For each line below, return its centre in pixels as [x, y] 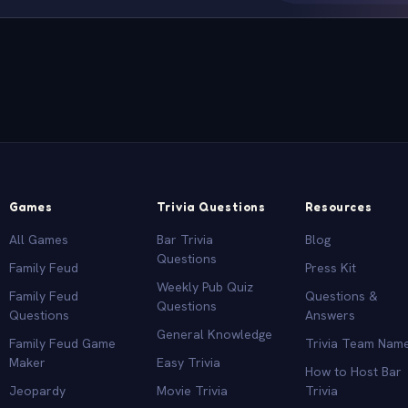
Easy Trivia [189, 362]
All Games [38, 239]
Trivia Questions [211, 206]
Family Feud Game [62, 343]
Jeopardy [37, 390]
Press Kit [331, 267]
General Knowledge [215, 334]
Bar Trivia [185, 239]
